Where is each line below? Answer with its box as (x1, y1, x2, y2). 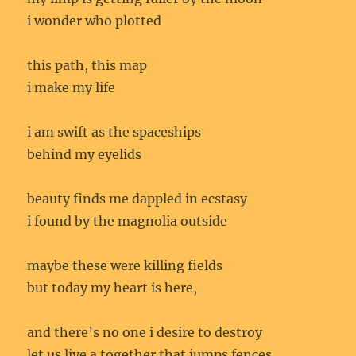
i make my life (27, 79, 116, 95)
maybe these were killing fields (27, 257, 223, 273)
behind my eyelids (27, 145, 142, 162)
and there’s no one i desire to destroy (27, 323, 263, 340)
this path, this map (27, 56, 148, 73)
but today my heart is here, (27, 279, 198, 296)
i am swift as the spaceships (27, 123, 202, 140)
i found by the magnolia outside (27, 212, 228, 229)
